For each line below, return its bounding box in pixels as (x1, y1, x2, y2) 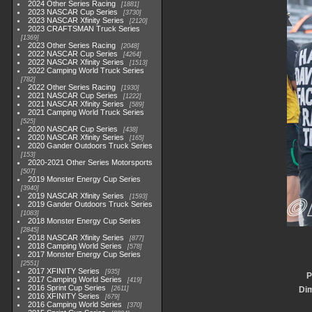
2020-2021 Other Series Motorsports (28, 158, 153, 166)
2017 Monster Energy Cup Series (28, 250, 141, 258)
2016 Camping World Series (28, 300, 123, 309)
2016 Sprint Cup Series (28, 283, 107, 292)
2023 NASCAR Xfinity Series (28, 16, 125, 24)
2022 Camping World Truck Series (28, 66, 145, 75)
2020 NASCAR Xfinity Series (28, 133, 125, 141)
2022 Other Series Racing (28, 83, 116, 91)
